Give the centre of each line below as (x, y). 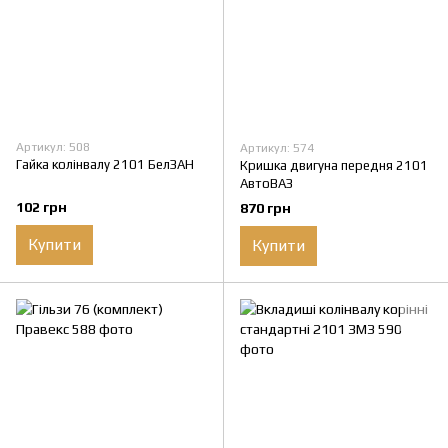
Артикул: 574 (277, 147)
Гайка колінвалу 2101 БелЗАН (105, 164)
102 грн (41, 206)
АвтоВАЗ (266, 183)
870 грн (265, 207)
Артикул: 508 (53, 146)
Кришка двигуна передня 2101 (334, 165)
